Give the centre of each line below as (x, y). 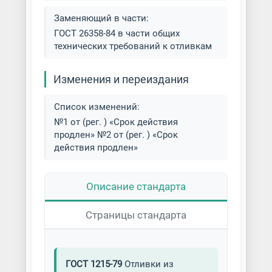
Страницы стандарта (136, 215)
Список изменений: (97, 107)
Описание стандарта (136, 186)
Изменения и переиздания (121, 79)
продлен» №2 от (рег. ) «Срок (116, 135)
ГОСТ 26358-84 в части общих (117, 33)
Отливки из (148, 264)
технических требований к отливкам (133, 46)
